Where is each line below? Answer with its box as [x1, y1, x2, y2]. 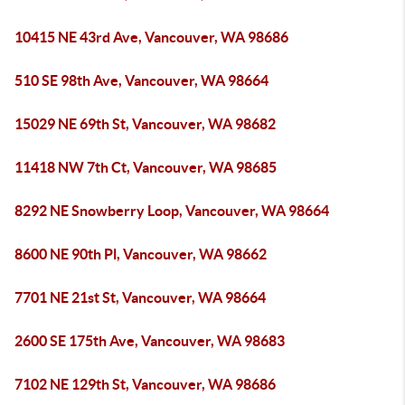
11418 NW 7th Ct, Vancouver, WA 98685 [14, 159, 277, 175]
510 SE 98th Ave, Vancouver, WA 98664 [14, 72, 268, 89]
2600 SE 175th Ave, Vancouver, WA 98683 [14, 333, 285, 349]
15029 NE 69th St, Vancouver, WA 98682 [14, 116, 276, 132]
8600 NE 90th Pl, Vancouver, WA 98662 [14, 246, 267, 262]
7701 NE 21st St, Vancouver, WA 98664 [14, 289, 266, 306]
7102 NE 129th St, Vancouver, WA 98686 [14, 376, 276, 392]
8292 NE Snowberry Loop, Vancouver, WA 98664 [14, 202, 329, 219]
